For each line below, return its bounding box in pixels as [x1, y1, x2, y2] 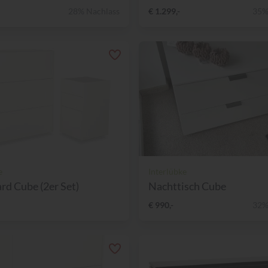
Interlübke [148, 166, 187, 176]
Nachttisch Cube [148, 179, 226, 193]
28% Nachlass [68, 5, 120, 16]
